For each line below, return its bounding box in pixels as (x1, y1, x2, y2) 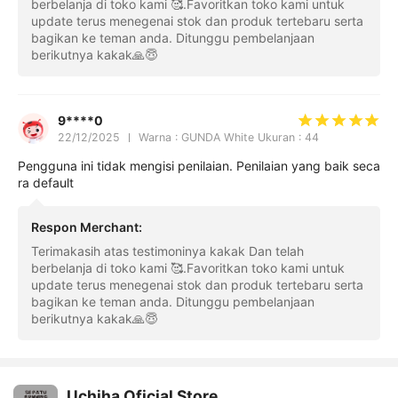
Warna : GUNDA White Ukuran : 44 (138, 131, 319, 145)
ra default (17, 175, 74, 191)
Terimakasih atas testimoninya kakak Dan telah (30, 243, 304, 259)
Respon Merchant (30, 219, 139, 235)
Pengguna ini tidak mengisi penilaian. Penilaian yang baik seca (17, 158, 380, 174)
